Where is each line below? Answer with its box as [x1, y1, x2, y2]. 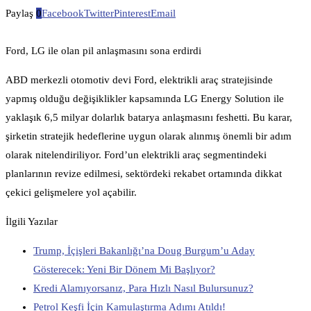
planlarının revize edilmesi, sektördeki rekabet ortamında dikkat [6, 168, 282, 180]
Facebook [42, 8, 84, 19]
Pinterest [114, 8, 151, 19]
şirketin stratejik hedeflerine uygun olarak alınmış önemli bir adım [6, 131, 292, 142]
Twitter [84, 8, 114, 19]
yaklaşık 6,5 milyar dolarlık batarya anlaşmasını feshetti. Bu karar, [6, 112, 292, 124]
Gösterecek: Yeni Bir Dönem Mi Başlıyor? [33, 264, 215, 276]
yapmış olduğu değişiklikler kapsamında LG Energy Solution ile [6, 93, 284, 105]
